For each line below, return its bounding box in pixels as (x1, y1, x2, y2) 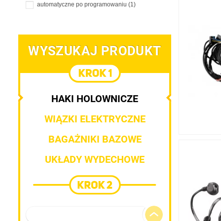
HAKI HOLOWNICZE (51, 92, 138, 105)
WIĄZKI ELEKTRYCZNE (44, 112, 146, 125)
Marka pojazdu (32, 211, 73, 219)
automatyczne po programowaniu (37, 1, 128, 8)
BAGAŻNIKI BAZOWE (48, 133, 142, 145)
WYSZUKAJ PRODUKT (28, 43, 161, 58)
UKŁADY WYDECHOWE (45, 153, 145, 165)
